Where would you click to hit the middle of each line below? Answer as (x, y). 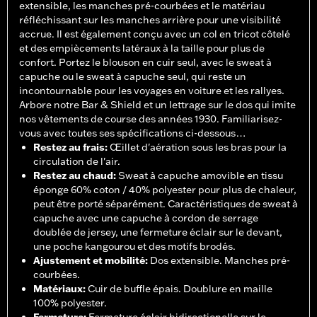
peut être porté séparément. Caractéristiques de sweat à (166, 204)
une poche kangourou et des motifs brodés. (134, 247)
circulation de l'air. (77, 162)
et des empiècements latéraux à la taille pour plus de (142, 48)
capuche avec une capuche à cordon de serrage (146, 218)
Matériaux (58, 289)
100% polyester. (70, 303)
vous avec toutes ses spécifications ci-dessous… (133, 133)
